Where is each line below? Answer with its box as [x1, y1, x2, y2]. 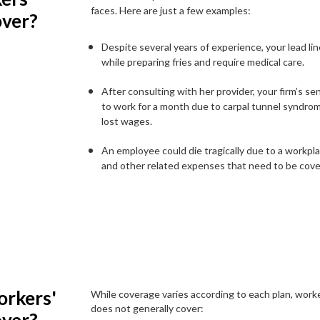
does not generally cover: [91, 302, 204, 315]
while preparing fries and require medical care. [101, 56, 305, 69]
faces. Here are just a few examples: [91, 4, 251, 17]
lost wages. [101, 115, 153, 128]
